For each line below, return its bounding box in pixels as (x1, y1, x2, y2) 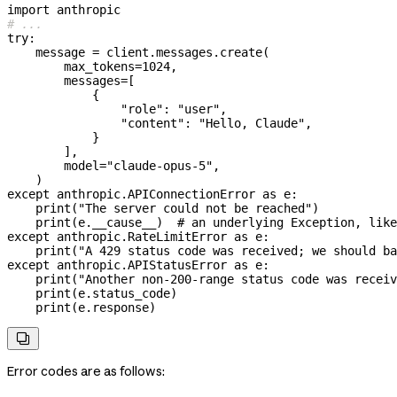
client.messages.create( (99, 45, 269, 60)
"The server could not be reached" (78, 201, 312, 216)
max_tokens (7, 59, 135, 74)
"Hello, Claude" (198, 116, 305, 131)
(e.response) (71, 300, 156, 315)
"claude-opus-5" (106, 159, 213, 174)
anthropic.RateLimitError (50, 230, 234, 245)
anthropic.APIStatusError (50, 258, 234, 273)
